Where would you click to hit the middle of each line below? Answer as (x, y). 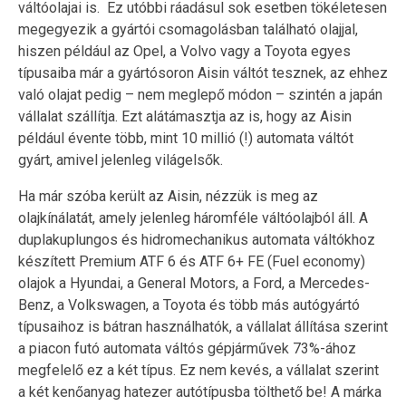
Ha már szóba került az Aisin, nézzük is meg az (168, 196)
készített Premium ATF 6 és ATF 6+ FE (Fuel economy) (192, 261)
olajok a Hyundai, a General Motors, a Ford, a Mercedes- (194, 283)
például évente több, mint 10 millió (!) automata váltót (186, 138)
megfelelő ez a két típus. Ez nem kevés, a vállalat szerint (198, 370)
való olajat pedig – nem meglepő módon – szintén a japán (200, 94)
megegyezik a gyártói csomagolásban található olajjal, (188, 29)
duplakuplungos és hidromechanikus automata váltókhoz (197, 239)
